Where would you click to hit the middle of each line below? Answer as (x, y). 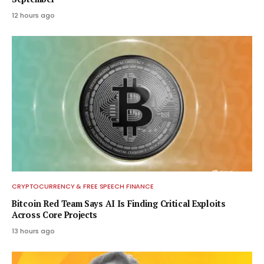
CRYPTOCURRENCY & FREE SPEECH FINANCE (83, 186)
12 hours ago (33, 16)
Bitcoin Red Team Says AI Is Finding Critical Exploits (119, 203)
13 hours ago (33, 231)
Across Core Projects (55, 214)
